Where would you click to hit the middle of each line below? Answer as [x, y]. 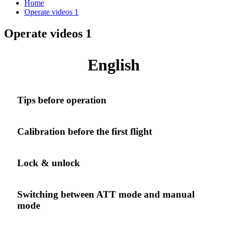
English [113, 65]
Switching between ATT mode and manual [106, 194]
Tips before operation [62, 100]
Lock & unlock [49, 163]
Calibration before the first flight [85, 131]
